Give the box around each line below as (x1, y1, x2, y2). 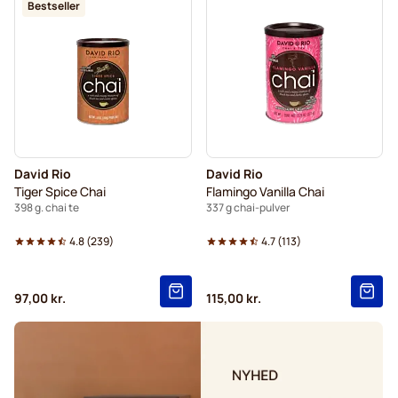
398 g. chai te (14, 200, 79, 215)
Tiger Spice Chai (14, 183, 106, 200)
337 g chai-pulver (205, 200, 290, 215)
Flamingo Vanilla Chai (205, 183, 324, 200)
